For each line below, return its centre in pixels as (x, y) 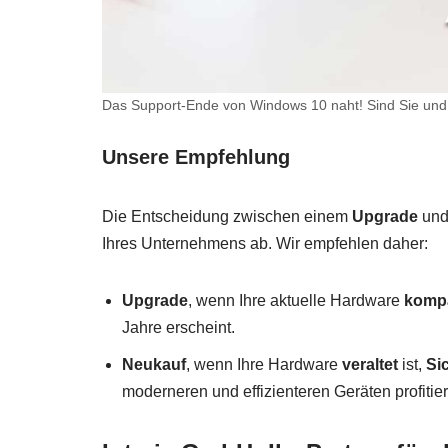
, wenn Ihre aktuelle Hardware (296, 301)
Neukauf (154, 365)
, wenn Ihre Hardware (264, 365)
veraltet (370, 365)
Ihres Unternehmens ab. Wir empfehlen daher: (265, 244)
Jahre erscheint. (178, 328)
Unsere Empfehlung (196, 157)
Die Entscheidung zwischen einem (227, 217)
